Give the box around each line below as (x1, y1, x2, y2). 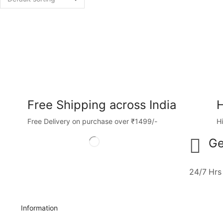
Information (21, 204, 58, 213)
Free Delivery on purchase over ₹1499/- (27, 117, 157, 126)
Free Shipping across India (27, 97, 176, 112)
